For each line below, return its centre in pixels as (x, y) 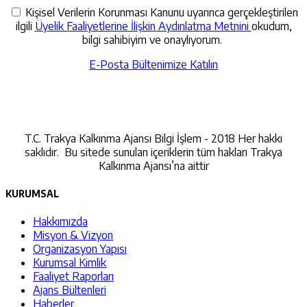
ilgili (25, 26)
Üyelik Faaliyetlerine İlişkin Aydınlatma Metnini (143, 26)
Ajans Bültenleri (70, 290)
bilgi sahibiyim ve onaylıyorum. (153, 39)
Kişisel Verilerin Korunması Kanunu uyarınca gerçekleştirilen (160, 12)
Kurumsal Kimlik (70, 263)
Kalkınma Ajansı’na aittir (153, 165)
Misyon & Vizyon (73, 235)
